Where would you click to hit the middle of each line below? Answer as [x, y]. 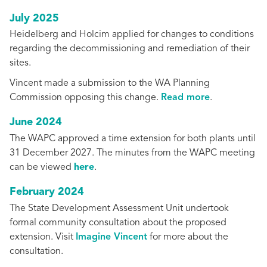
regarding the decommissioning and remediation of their [130, 49]
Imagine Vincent [111, 237]
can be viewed [42, 167]
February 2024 [47, 192]
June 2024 [36, 122]
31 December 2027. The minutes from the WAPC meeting [132, 153]
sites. [20, 63]
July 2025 [34, 18]
